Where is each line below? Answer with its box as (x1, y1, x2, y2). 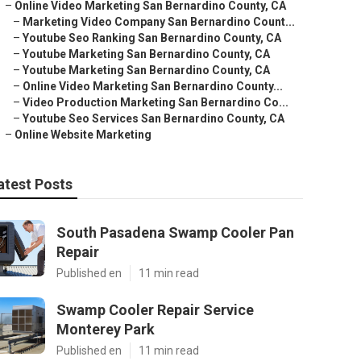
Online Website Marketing (15, 128, 151, 141)
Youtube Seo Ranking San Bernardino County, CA (23, 31, 281, 44)
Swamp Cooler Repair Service (56, 301, 254, 318)
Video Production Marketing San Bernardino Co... (23, 96, 288, 109)
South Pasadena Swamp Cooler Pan (56, 224, 294, 241)
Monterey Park (56, 321, 155, 338)
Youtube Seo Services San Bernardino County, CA (23, 112, 284, 125)
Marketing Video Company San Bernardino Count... (23, 15, 295, 28)
